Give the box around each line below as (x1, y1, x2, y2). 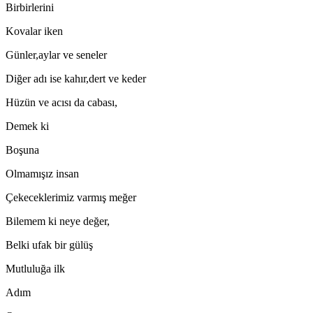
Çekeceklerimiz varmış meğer (6, 191, 136, 203)
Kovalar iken (6, 24, 63, 37)
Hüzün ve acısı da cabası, (6, 96, 117, 108)
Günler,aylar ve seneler (6, 48, 107, 61)
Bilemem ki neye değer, (6, 214, 110, 227)
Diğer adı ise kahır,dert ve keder (6, 72, 146, 85)
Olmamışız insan (6, 167, 79, 180)
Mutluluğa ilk (6, 262, 65, 275)
